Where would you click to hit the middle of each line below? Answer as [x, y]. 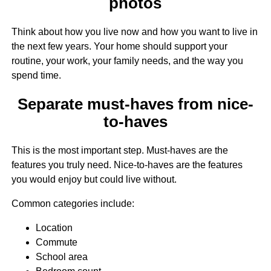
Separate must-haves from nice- [135, 104]
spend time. [36, 75]
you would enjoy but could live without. [94, 180]
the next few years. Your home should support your [119, 46]
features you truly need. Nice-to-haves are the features [127, 165]
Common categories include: [73, 204]
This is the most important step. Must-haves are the [119, 151]
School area [61, 257]
